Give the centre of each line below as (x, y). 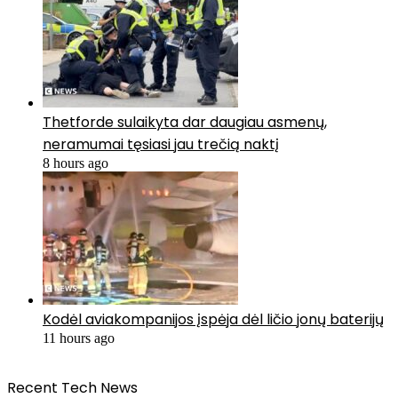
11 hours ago (79, 338)
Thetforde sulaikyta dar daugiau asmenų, (185, 123)
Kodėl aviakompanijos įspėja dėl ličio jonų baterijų (213, 320)
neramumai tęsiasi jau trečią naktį (161, 145)
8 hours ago (76, 163)
